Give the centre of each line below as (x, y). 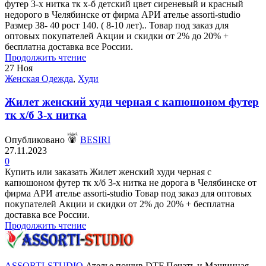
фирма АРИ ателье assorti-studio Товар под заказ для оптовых (128, 194)
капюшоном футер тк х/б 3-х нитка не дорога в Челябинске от (131, 183)
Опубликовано (35, 140)
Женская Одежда (39, 78)
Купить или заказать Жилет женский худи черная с (108, 172)
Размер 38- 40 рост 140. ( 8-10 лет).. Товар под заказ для (117, 25)
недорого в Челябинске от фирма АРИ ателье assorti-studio (123, 14)
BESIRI (95, 140)
